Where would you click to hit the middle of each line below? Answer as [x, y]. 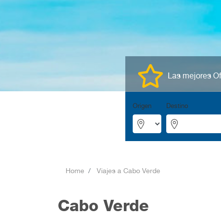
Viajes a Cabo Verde [129, 170]
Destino [177, 106]
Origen [142, 106]
